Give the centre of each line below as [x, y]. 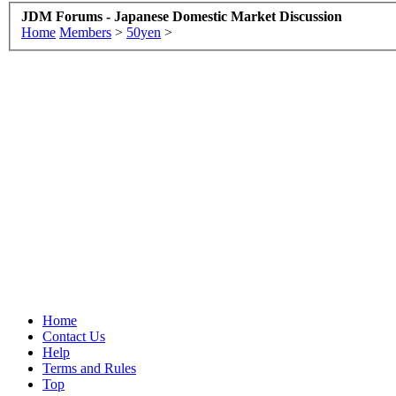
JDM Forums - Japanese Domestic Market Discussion [182, 16]
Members [85, 32]
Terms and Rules [89, 368]
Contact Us [74, 336]
